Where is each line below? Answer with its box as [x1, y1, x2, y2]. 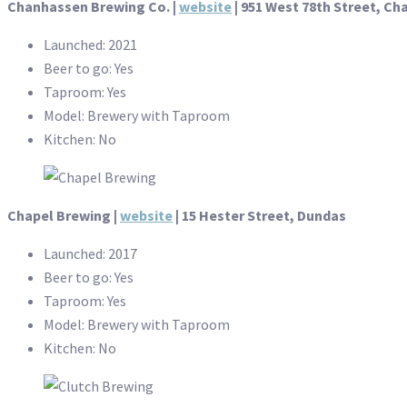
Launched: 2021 [44, 35, 137, 55]
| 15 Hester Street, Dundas [173, 206, 346, 225]
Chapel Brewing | [7, 206, 120, 225]
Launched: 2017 [44, 244, 137, 263]
